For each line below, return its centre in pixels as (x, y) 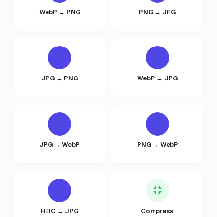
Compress (157, 211)
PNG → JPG (157, 12)
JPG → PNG (60, 78)
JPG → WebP (60, 145)
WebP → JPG (157, 78)
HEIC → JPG (60, 211)
